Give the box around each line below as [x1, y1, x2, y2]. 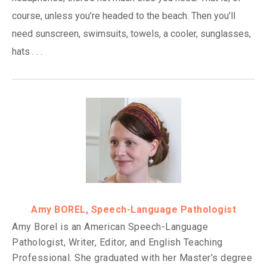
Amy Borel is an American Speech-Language [12, 221, 208, 232]
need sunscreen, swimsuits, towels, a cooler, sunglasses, [12, 28, 251, 40]
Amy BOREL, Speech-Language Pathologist [31, 203, 236, 215]
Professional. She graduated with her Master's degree [12, 252, 252, 263]
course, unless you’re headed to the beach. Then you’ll [12, 10, 235, 22]
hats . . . [12, 46, 42, 58]
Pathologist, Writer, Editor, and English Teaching [12, 236, 223, 248]
